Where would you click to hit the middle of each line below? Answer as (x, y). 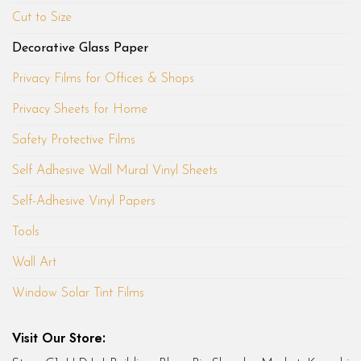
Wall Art (34, 262)
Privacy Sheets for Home (80, 109)
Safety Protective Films (74, 140)
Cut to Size (42, 17)
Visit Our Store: (59, 338)
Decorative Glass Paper (80, 48)
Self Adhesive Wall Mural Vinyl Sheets (115, 170)
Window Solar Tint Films (78, 293)
